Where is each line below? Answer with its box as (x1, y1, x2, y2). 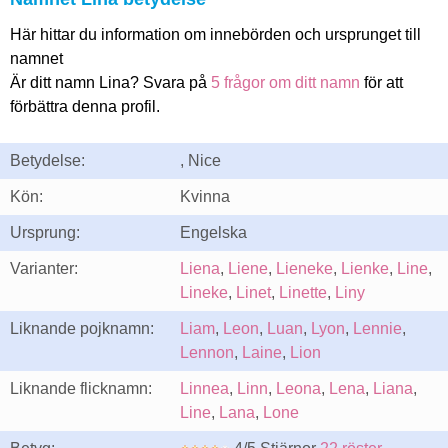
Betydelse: (10, 152, 85, 169)
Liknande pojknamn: (10, 320, 154, 337)
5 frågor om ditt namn (211, 74, 360, 91)
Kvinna (180, 188, 230, 205)
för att (360, 74, 403, 91)
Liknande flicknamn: (10, 380, 152, 397)
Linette (279, 284, 327, 301)
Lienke (341, 260, 389, 277)
